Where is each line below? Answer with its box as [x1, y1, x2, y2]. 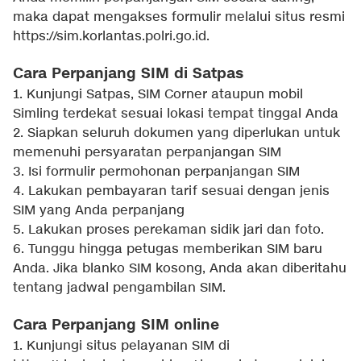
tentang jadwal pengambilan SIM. [13, 280, 226, 297]
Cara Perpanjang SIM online [13, 315, 219, 336]
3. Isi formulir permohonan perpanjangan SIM [13, 164, 300, 181]
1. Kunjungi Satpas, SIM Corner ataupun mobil [13, 86, 303, 104]
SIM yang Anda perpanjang [13, 202, 185, 220]
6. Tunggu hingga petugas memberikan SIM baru [13, 241, 322, 259]
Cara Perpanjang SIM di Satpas [13, 64, 243, 85]
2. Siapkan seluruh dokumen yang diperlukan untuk [13, 125, 340, 143]
